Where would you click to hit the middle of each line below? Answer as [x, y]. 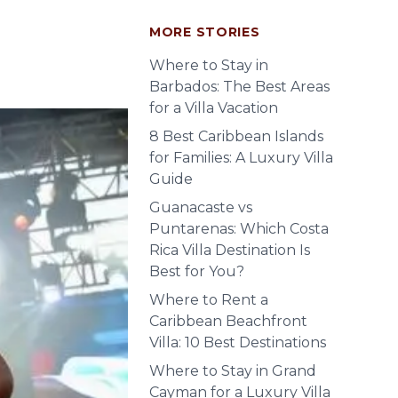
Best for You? [197, 271]
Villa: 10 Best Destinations [238, 342]
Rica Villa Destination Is [230, 250]
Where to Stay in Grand [233, 371]
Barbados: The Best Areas [239, 87]
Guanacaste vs [201, 207]
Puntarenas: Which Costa [239, 229]
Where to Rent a [209, 300]
